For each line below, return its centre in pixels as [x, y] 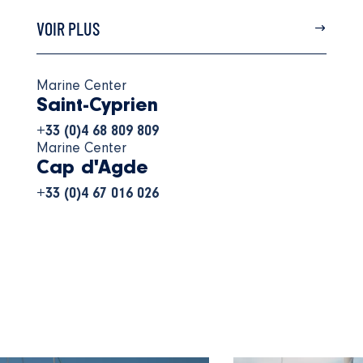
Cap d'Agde [92, 168]
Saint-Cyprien [97, 106]
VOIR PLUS [68, 28]
